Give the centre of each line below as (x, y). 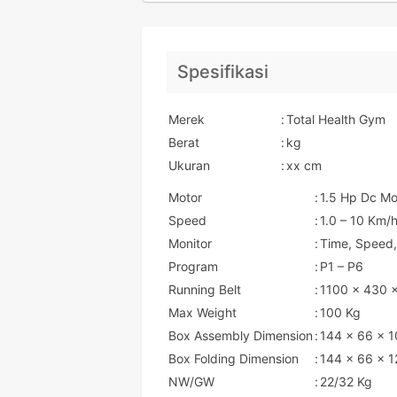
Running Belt (205, 289)
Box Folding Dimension (234, 358)
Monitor (190, 243)
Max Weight (202, 312)
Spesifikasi (223, 72)
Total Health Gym (336, 119)
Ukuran (189, 165)
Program (193, 266)
